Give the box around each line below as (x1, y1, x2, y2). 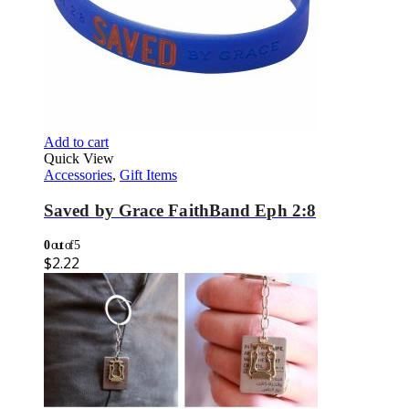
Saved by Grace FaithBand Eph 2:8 (44, 201, 316, 221)
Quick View (44, 151, 114, 167)
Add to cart (44, 134, 109, 151)
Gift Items (120, 167, 177, 184)
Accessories (44, 167, 112, 184)
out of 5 (48, 237, 79, 252)
